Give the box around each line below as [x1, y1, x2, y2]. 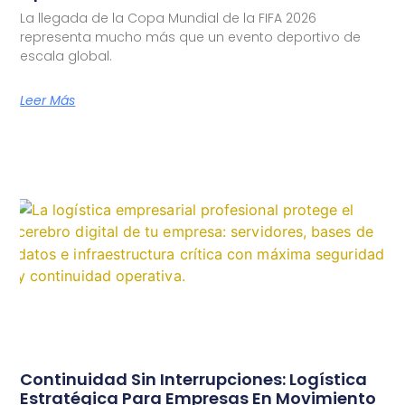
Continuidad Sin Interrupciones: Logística [20, 368, 368, 391]
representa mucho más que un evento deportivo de [20, 27, 362, 46]
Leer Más [20, 90, 76, 109]
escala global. [20, 46, 113, 65]
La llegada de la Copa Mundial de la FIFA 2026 [20, 8, 317, 27]
